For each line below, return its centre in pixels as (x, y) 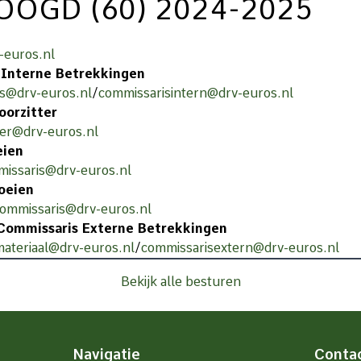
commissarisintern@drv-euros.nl (196, 93)
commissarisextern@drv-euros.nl (240, 248)
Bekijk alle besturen (180, 282)
